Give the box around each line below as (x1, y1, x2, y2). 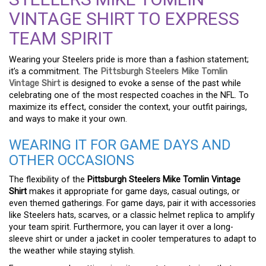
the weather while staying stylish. (9, 246, 135, 256)
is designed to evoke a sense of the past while (61, 78, 241, 88)
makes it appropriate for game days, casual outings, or (27, 186, 240, 197)
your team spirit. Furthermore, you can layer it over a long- (9, 222, 233, 233)
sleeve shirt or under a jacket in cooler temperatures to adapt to (9, 234, 256, 245)
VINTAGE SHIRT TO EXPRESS (9, 8, 239, 29)
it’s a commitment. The (9, 66, 100, 77)
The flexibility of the (9, 175, 87, 185)
